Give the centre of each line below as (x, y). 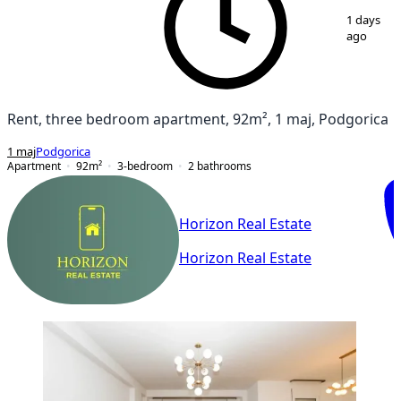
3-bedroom (145, 166)
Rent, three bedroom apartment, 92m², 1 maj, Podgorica (198, 119)
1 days (364, 20)
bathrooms (224, 166)
